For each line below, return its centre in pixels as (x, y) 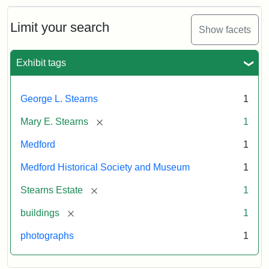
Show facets (225, 29)
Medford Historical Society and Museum (105, 168)
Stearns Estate (52, 190)
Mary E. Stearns (54, 122)
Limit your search (60, 28)
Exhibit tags (41, 63)
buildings (40, 213)
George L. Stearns (59, 99)
